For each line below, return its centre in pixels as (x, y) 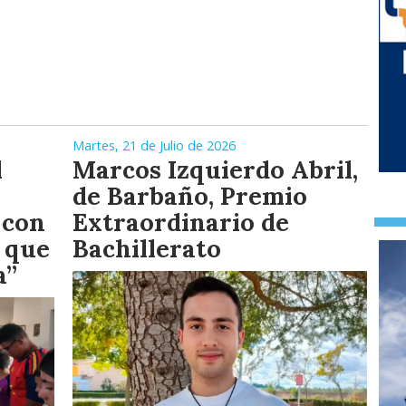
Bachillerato (147, 249)
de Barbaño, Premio (190, 196)
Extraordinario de (181, 222)
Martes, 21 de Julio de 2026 (154, 146)
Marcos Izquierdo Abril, (215, 170)
